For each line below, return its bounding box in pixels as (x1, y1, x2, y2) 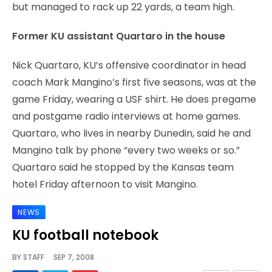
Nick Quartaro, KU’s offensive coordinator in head (12, 58, 246, 72)
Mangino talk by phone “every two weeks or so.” (12, 143, 240, 157)
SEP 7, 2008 (44, 251, 94, 262)
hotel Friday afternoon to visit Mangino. (12, 177, 198, 191)
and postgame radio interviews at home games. (12, 109, 240, 123)
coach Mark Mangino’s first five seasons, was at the (12, 75, 256, 89)
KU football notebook (12, 225, 158, 245)
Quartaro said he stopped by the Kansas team (12, 160, 234, 174)
